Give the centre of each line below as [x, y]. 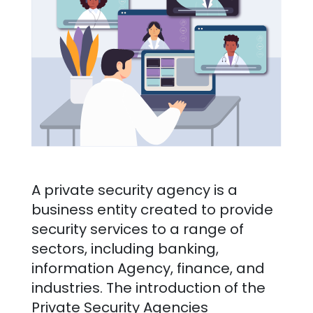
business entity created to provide [152, 210]
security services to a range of [137, 230]
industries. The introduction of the [148, 288]
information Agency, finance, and [148, 269]
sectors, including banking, [125, 249]
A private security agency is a [134, 190]
